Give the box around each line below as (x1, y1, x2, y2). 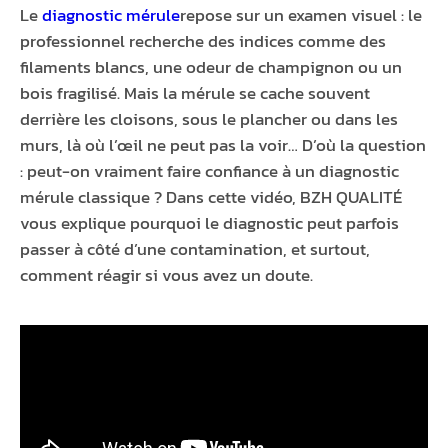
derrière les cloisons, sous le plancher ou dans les (20, 106, 398, 133)
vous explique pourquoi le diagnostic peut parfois (20, 210, 399, 237)
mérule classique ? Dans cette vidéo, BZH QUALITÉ (20, 184, 402, 211)
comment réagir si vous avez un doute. (20, 262, 313, 289)
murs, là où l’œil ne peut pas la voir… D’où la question (20, 132, 426, 159)
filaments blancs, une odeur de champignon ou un (20, 54, 402, 81)
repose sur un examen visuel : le (180, 2, 422, 29)
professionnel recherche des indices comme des (20, 28, 386, 55)
